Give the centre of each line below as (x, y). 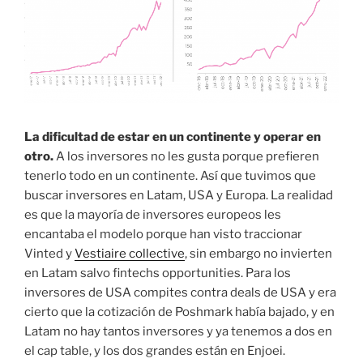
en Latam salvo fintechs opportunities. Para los (158, 273)
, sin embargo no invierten (258, 253)
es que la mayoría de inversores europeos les (153, 214)
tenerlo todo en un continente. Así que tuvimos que (170, 175)
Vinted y (49, 253)
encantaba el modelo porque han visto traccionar (163, 234)
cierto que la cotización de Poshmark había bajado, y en (179, 312)
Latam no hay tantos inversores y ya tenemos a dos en (178, 331)
